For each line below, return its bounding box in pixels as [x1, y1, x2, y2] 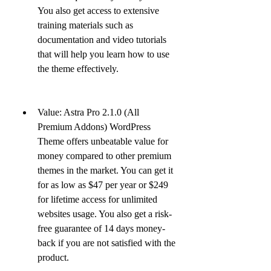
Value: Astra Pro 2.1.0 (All [38, 107, 139, 117]
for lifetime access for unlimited [38, 194, 157, 204]
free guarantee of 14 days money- [38, 223, 165, 233]
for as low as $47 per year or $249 [38, 180, 168, 190]
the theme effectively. [38, 64, 119, 74]
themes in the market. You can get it [38, 165, 173, 175]
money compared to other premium [38, 151, 171, 161]
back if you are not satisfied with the [38, 238, 175, 248]
